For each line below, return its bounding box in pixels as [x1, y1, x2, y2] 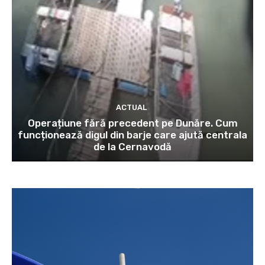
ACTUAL [115, 102, 147, 112]
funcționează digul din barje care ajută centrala [18, 128, 247, 141]
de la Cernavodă [93, 140, 172, 153]
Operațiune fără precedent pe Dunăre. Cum [27, 117, 238, 129]
